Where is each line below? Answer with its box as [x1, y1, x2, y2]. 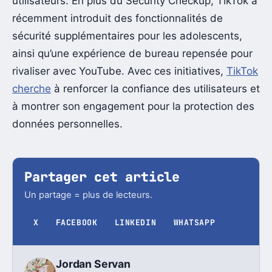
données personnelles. [12, 118, 123, 131]
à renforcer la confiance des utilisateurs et [51, 83, 260, 95]
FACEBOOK [55, 217, 98, 228]
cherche [12, 83, 51, 95]
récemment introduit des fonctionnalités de [12, 12, 223, 25]
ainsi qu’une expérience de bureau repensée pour [12, 47, 253, 60]
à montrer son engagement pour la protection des [12, 100, 254, 113]
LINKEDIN [114, 217, 157, 228]
